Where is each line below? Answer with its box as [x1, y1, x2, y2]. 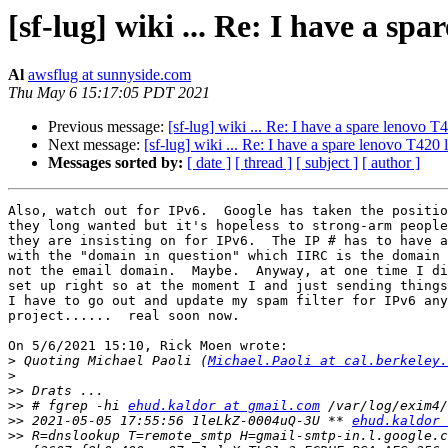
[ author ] [362, 154, 420, 172]
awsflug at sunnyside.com [28, 66, 191, 84]
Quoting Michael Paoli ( [16, 353, 208, 369]
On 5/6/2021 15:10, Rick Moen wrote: [8, 338, 288, 354]
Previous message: [48, 118, 168, 136]
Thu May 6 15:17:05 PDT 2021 [8, 84, 210, 102]
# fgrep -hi [24, 398, 128, 414]
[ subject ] [296, 154, 358, 172]
